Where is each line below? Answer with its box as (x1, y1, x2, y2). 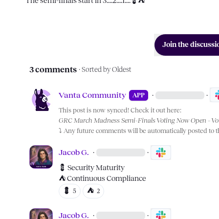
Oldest (112, 66, 131, 73)
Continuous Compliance (66, 174, 146, 182)
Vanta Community (59, 90, 126, 99)
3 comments (29, 66, 77, 74)
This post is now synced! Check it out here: (59, 107, 181, 114)
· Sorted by (79, 66, 110, 73)
